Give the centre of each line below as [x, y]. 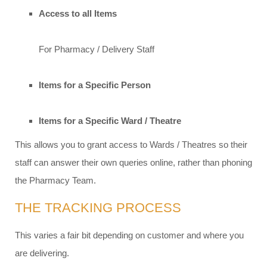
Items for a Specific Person [95, 85]
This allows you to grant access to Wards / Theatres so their [131, 145]
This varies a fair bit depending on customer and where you [129, 235]
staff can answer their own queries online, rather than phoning [133, 163]
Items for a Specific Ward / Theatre [110, 121]
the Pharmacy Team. [55, 181]
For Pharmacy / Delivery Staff [97, 49]
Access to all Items [78, 14]
